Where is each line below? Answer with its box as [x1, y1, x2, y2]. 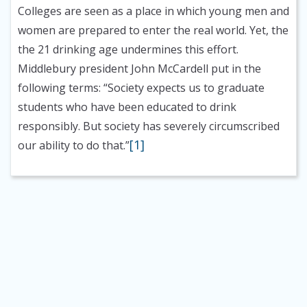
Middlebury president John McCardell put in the [18, 61, 261, 77]
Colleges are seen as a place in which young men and [18, 3, 289, 19]
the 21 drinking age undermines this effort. [18, 42, 238, 58]
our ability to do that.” [18, 138, 130, 153]
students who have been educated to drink [18, 99, 236, 115]
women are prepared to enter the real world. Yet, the [18, 23, 288, 38]
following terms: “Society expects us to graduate [18, 80, 265, 96]
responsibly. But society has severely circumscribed [18, 119, 280, 134]
